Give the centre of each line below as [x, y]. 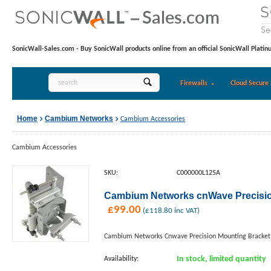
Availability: [121, 259]
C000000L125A [198, 173]
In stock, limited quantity [221, 259]
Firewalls [194, 83]
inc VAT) [186, 211]
